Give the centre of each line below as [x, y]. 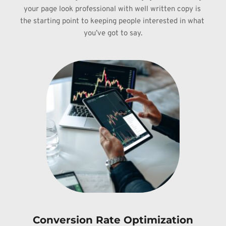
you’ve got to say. [113, 33]
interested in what [173, 21]
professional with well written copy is [138, 9]
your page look [49, 9]
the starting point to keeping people [81, 21]
